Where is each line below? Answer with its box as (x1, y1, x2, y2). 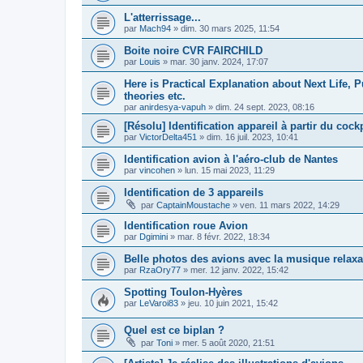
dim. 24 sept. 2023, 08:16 (216, 102, 314, 112)
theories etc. (124, 90, 186, 102)
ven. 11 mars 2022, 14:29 (240, 200, 340, 210)
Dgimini (139, 232, 168, 241)
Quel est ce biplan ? (124, 323, 224, 336)
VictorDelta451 (139, 132, 197, 142)
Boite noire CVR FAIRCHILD (124, 45, 263, 57)
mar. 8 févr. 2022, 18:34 (177, 232, 270, 241)
